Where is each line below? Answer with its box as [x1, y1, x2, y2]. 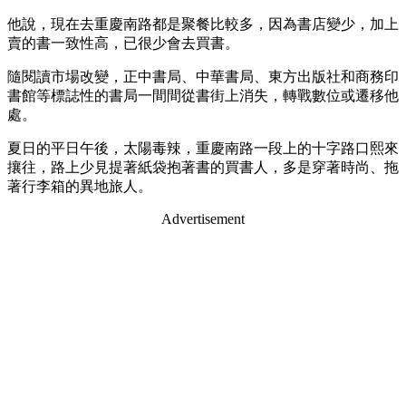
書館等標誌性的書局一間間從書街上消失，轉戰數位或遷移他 [7, 88, 399, 104]
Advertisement [161, 211, 245, 227]
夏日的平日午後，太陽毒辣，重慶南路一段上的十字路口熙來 [7, 140, 399, 157]
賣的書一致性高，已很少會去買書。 [7, 35, 239, 52]
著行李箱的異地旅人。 [7, 179, 152, 195]
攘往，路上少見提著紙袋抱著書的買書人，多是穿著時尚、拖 [7, 159, 399, 176]
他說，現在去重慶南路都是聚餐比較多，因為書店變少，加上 [7, 16, 399, 33]
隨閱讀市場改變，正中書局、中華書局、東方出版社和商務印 [7, 69, 399, 85]
